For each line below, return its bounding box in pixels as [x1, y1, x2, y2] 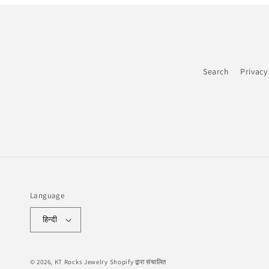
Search [203, 65, 229, 77]
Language [30, 190, 65, 201]
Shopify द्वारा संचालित [109, 257, 167, 266]
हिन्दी [43, 214, 58, 225]
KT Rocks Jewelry [54, 257, 108, 266]
